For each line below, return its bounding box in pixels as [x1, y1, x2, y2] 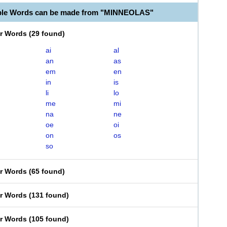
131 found [31, 191, 66, 199]
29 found [31, 29, 62, 37]
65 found [31, 167, 62, 175]
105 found [31, 215, 66, 223]
